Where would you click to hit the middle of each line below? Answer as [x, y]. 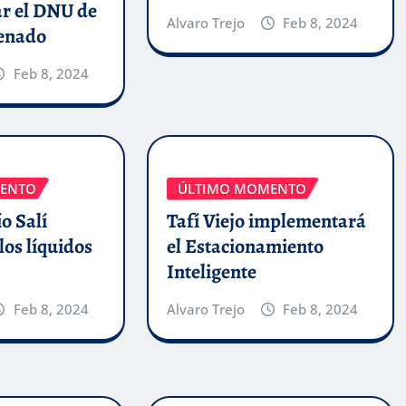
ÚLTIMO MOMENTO [242, 188]
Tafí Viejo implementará [266, 222]
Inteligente [211, 272]
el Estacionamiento [245, 247]
